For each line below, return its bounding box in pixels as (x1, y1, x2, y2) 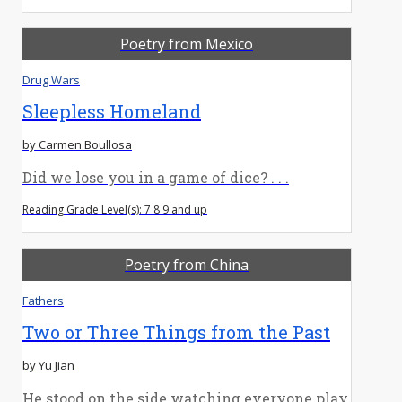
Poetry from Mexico (120, 33, 253, 54)
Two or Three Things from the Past (22, 319, 330, 344)
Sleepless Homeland (22, 99, 201, 123)
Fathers (22, 292, 64, 309)
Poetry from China (125, 254, 249, 275)
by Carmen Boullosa (22, 135, 132, 153)
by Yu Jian (22, 356, 74, 373)
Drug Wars (22, 71, 80, 88)
